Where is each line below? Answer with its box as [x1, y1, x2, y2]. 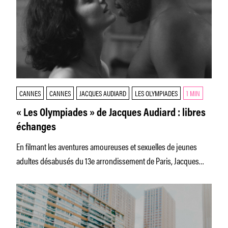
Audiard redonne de [16, 168, 77, 181]
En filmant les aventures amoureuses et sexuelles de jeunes [16, 139, 197, 153]
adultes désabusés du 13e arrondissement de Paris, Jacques [16, 154, 199, 167]
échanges [16, 122, 56, 133]
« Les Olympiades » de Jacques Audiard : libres [16, 108, 206, 119]
